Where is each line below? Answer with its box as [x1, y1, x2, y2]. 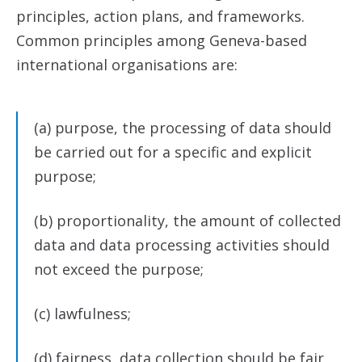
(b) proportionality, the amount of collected [34, 211, 341, 230]
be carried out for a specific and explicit [34, 142, 312, 162]
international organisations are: [16, 55, 238, 74]
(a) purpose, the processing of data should [34, 118, 331, 137]
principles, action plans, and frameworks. [16, 6, 305, 26]
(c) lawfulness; [34, 304, 131, 323]
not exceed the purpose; [34, 259, 204, 279]
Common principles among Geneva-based [16, 31, 307, 50]
